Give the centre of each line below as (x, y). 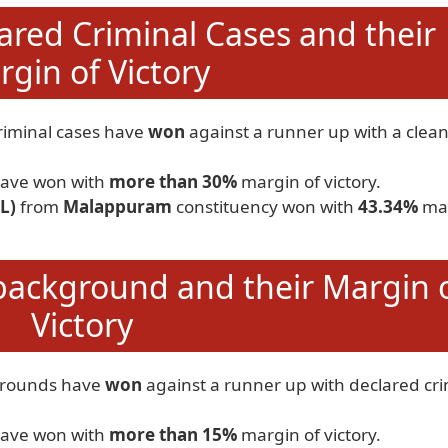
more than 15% (173, 434)
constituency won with (265, 206)
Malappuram (117, 206)
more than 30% (173, 181)
